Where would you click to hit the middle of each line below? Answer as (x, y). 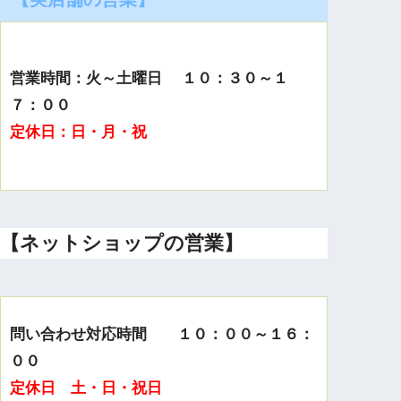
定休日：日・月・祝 (79, 132)
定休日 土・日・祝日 (86, 388)
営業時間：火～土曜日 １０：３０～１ (149, 79)
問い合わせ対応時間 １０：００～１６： (162, 334)
